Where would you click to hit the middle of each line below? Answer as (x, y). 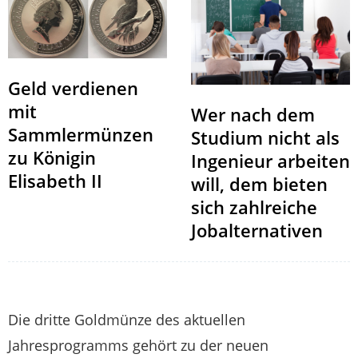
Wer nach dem (253, 115)
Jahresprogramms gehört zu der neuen (138, 346)
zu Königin (52, 158)
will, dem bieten (259, 184)
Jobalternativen (257, 231)
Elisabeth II (55, 181)
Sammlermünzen (81, 135)
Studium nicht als (265, 138)
